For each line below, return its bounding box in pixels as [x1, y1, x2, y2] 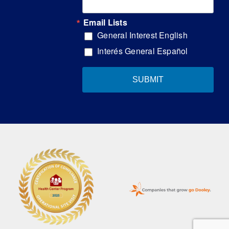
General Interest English [97, 29, 188, 41]
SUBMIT [132, 75, 164, 84]
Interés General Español [97, 45, 188, 57]
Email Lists [83, 16, 127, 29]
